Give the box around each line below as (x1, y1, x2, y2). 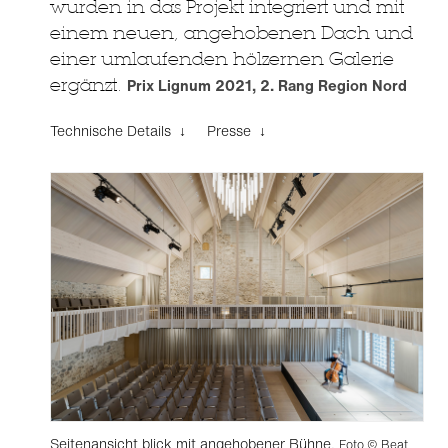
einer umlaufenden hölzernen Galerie (50, 48, 394, 69)
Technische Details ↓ (50, 120, 186, 141)
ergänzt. (50, 74, 127, 95)
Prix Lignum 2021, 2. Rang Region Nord (127, 74, 407, 96)
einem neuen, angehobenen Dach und (50, 22, 413, 43)
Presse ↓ (207, 120, 266, 141)
